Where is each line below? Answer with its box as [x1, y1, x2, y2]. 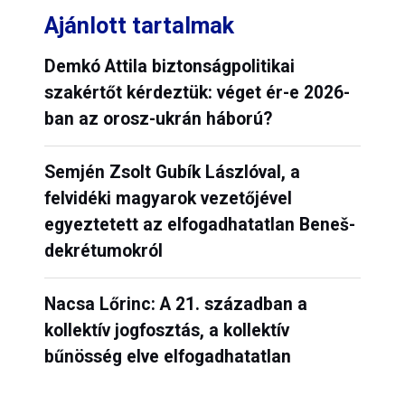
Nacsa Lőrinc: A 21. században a [43, 294, 307, 316]
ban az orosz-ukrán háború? [43, 108, 272, 130]
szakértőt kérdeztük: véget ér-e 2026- [43, 82, 350, 104]
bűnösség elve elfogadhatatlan [43, 346, 291, 368]
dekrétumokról [43, 240, 163, 262]
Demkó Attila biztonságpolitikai [43, 56, 295, 78]
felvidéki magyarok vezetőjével [43, 188, 292, 210]
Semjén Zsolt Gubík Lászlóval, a [43, 162, 300, 184]
